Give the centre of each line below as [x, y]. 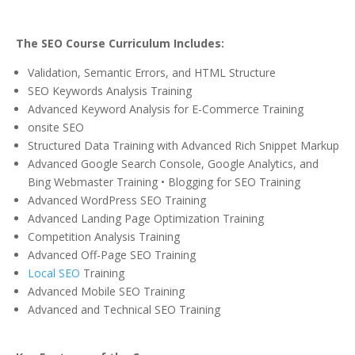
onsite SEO [56, 128]
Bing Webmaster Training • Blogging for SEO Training [164, 182]
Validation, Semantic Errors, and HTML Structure [152, 73]
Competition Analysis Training [104, 237]
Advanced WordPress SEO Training [117, 200]
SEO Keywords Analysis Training [110, 91]
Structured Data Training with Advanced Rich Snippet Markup [183, 146]
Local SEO [54, 273]
